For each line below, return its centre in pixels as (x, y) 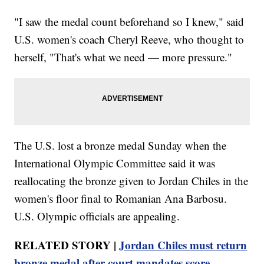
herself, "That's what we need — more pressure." (123, 57)
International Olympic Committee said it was (115, 163)
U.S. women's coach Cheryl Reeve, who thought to (129, 39)
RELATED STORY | (65, 245)
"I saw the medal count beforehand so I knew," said (129, 22)
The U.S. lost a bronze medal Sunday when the (121, 146)
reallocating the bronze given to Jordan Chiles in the (131, 181)
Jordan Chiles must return (183, 245)
